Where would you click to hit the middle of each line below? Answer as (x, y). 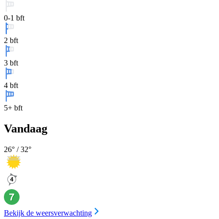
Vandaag (26, 128)
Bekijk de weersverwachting (48, 213)
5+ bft (13, 108)
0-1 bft (14, 18)
